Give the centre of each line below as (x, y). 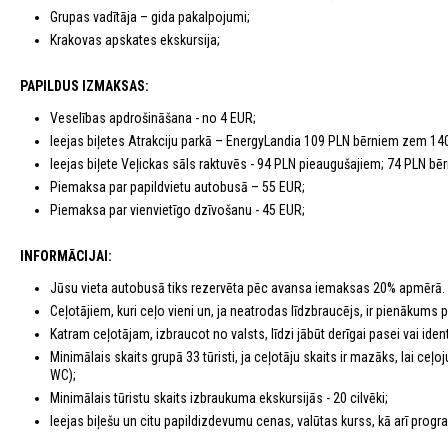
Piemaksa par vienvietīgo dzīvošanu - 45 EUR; (177, 210)
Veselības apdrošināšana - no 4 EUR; (153, 118)
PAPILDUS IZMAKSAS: (84, 86)
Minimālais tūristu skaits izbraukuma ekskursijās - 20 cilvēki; (219, 398)
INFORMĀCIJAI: (66, 256)
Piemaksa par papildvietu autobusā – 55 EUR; (177, 187)
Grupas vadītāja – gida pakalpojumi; (150, 17)
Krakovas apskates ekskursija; (135, 40)
